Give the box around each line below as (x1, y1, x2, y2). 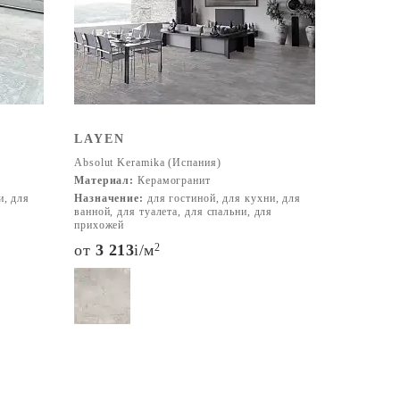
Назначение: (74, 192, 144, 204)
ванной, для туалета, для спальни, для (74, 205, 273, 218)
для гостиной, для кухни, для (143, 192, 302, 204)
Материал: (74, 174, 135, 187)
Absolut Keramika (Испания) (74, 156, 221, 169)
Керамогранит (134, 174, 211, 187)
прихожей (74, 219, 125, 231)
